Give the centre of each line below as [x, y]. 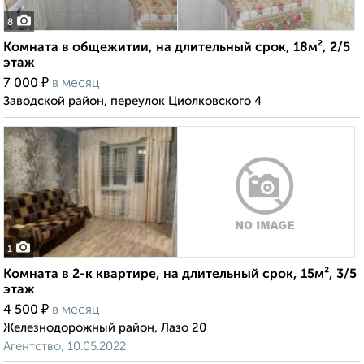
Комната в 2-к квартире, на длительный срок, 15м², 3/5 [180, 275]
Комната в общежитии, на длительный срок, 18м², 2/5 [177, 48]
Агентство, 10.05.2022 [65, 347]
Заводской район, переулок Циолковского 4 [132, 102]
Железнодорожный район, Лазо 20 [105, 328]
